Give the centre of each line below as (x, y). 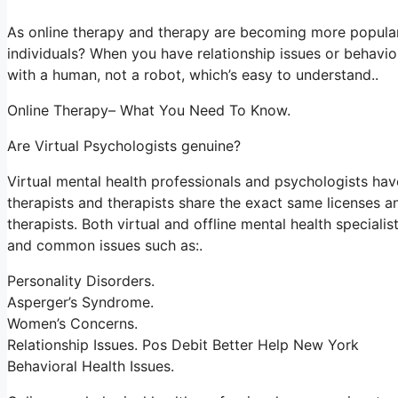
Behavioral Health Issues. (91, 366)
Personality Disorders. (81, 281)
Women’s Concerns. (72, 323)
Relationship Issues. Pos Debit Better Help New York (183, 345)
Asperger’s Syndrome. (80, 302)
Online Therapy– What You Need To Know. (149, 110)
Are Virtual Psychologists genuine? (124, 146)
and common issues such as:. (105, 245)
